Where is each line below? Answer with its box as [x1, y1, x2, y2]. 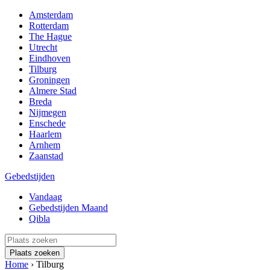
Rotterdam [29, 20, 69, 31]
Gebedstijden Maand [29, 202, 108, 213]
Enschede [29, 118, 66, 128]
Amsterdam [29, 10, 73, 20]
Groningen [29, 75, 70, 85]
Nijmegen [29, 107, 66, 118]
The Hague [29, 31, 72, 42]
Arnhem [29, 140, 60, 150]
